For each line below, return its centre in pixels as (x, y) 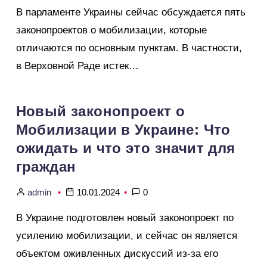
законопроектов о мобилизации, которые (111, 30)
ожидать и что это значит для (125, 148)
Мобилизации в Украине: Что (123, 130)
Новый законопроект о (100, 111)
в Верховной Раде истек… (77, 66)
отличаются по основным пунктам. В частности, (129, 48)
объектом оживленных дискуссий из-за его (117, 254)
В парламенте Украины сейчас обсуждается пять (131, 13)
